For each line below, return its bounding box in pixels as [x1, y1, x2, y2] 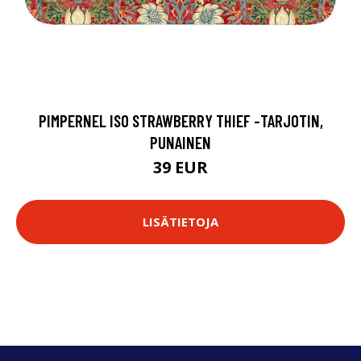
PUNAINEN [150, 131, 211, 152]
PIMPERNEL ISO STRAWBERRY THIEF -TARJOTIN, [38, 110, 323, 131]
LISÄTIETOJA [143, 214, 218, 230]
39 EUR [153, 156, 208, 178]
